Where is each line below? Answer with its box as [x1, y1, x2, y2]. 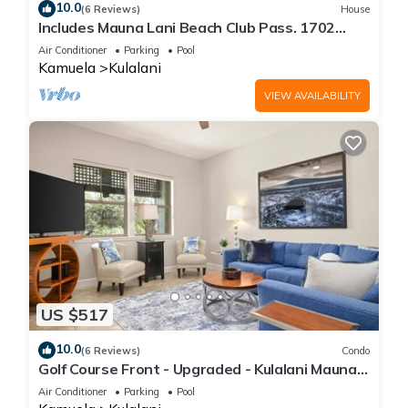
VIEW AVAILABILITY [264, 89, 361, 103]
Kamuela [38, 58, 96, 77]
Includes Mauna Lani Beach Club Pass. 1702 [38, 18, 335, 37]
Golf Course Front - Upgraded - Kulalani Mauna [38, 360, 357, 379]
